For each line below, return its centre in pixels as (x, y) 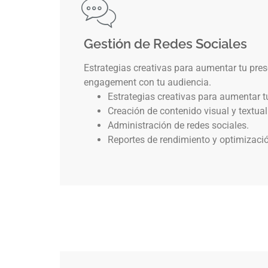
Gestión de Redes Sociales (165, 44)
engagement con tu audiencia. (147, 83)
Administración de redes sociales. (178, 126)
